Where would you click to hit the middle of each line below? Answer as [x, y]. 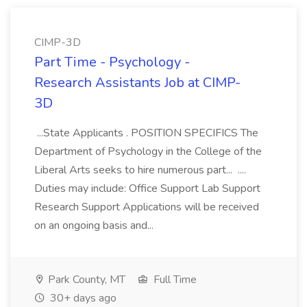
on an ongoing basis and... [95, 225]
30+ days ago [82, 298]
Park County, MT [85, 280]
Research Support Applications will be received [147, 207]
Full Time [174, 280]
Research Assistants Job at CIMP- [137, 83]
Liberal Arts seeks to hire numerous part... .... [140, 170]
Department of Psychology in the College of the [148, 151]
